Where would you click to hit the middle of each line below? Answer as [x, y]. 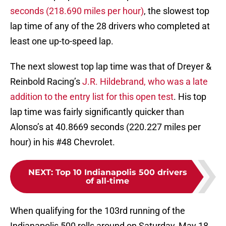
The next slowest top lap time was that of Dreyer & [111, 67]
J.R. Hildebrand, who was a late [145, 82]
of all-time [107, 181]
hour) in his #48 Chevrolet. [63, 142]
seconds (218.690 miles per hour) [77, 11]
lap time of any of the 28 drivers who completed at [110, 26]
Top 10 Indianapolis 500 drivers [121, 173]
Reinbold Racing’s [46, 82]
